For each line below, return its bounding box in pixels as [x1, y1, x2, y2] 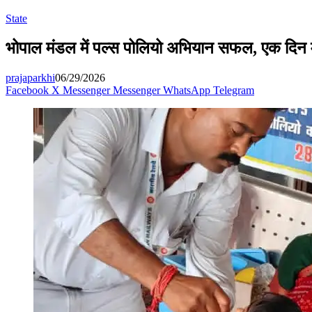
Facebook [6, 84, 49, 96]
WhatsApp [163, 84, 210, 96]
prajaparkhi [6, 71, 55, 84]
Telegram [213, 84, 254, 96]
